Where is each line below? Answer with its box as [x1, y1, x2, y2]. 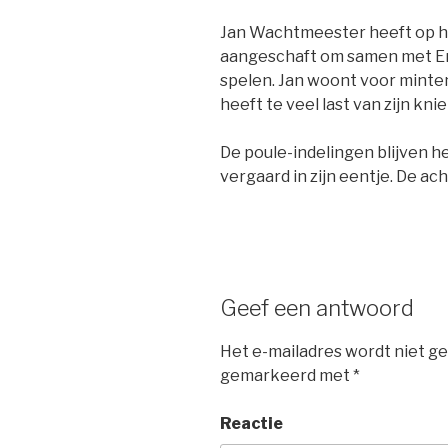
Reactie [220, 413, 283, 433]
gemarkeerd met [220, 365, 353, 385]
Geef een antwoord [220, 295, 414, 322]
